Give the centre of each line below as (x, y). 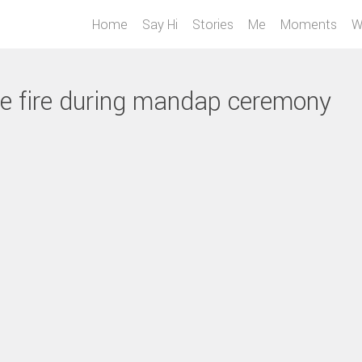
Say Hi (160, 24)
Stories (213, 24)
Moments (309, 24)
